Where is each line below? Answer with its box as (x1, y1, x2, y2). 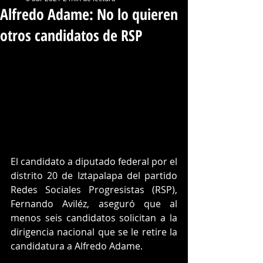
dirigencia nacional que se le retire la (11, 225, 177, 238)
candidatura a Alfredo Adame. (11, 239, 143, 252)
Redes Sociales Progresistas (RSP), (11, 183, 177, 196)
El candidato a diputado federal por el (11, 154, 177, 168)
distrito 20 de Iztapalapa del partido (11, 168, 177, 182)
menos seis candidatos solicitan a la (11, 211, 177, 224)
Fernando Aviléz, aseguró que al (11, 197, 177, 210)
